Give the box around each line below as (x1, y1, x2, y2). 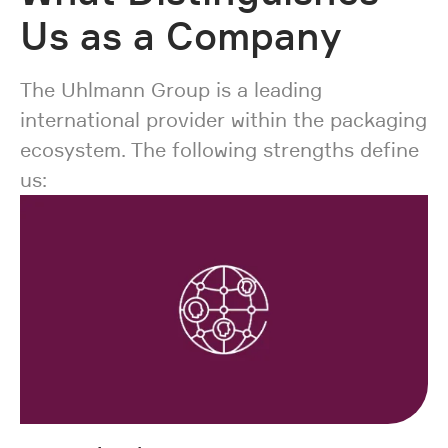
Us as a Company (20, 12, 342, 59)
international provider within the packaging (20, 107, 427, 132)
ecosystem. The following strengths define (20, 137, 419, 162)
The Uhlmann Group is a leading (20, 77, 322, 102)
